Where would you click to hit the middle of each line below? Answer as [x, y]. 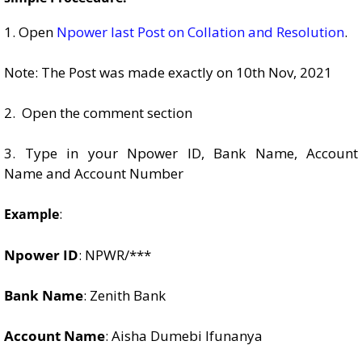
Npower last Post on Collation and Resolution [200, 32]
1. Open [30, 32]
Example [32, 214]
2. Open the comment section [98, 113]
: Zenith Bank [124, 295]
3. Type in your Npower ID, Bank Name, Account [181, 153]
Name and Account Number [94, 173]
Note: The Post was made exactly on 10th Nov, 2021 [168, 72]
